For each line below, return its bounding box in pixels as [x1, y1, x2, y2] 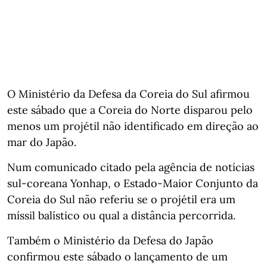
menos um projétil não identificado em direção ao [7, 119, 259, 133]
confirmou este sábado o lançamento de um [7, 249, 228, 263]
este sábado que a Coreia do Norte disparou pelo [7, 103, 253, 117]
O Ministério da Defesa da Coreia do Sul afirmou [7, 86, 250, 101]
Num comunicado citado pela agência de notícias [7, 160, 254, 174]
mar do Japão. [7, 135, 76, 149]
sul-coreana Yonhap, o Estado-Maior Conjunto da [7, 176, 258, 190]
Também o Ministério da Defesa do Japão [7, 233, 213, 247]
